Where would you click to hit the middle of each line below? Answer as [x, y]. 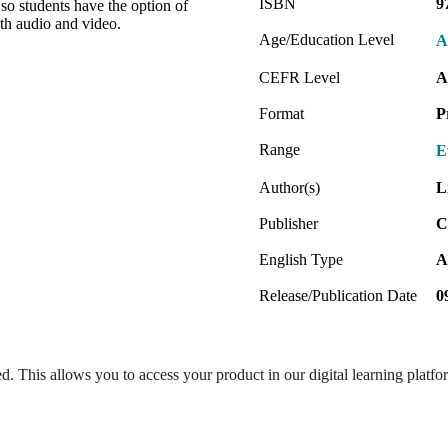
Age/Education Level [326, 39]
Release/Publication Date [338, 295]
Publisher [288, 223]
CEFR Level [299, 77]
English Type [301, 259]
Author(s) [289, 187]
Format [281, 113]
